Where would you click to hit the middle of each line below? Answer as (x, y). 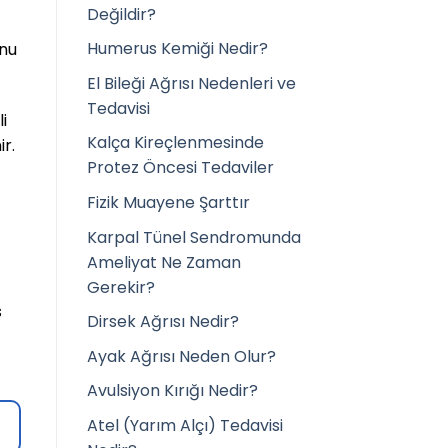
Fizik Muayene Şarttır (168, 202)
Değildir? (121, 14)
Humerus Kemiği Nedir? (177, 49)
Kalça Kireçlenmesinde (175, 143)
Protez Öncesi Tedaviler (180, 168)
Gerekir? (121, 287)
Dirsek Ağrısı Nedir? (163, 322)
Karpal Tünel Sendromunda (194, 237)
